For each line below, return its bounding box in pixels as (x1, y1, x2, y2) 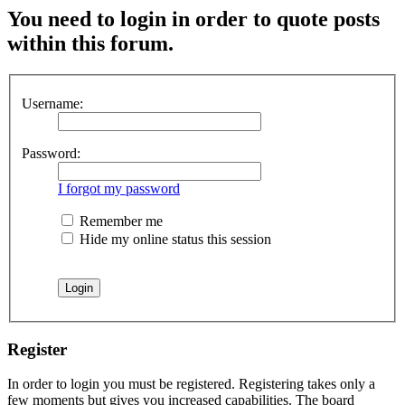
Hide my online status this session (76, 231, 271, 247)
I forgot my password (58, 180, 180, 196)
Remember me (76, 212, 163, 229)
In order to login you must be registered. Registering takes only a (7, 376, 375, 392)
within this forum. (7, 32, 174, 56)
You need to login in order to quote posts (7, 7, 380, 32)
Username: (22, 95, 83, 111)
